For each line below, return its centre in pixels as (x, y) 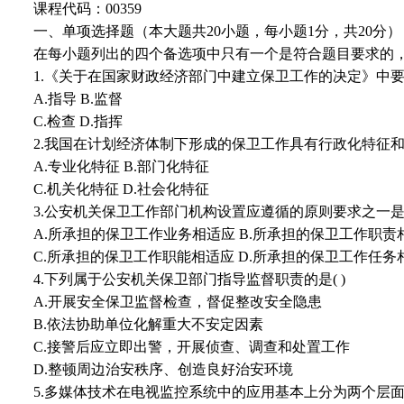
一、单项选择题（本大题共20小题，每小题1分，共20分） (217, 32)
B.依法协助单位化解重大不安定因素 (148, 325)
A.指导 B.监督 (78, 99)
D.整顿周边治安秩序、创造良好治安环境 (163, 370)
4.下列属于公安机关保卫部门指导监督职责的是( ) (189, 280)
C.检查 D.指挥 (78, 122)
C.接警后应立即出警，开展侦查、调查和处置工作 (192, 347)
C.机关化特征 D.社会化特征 (121, 189)
